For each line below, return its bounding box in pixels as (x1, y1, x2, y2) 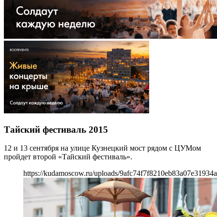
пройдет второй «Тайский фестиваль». (4, 153, 132, 161)
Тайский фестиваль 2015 (4, 124, 108, 135)
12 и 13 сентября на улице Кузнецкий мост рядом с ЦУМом (4, 144, 201, 153)
